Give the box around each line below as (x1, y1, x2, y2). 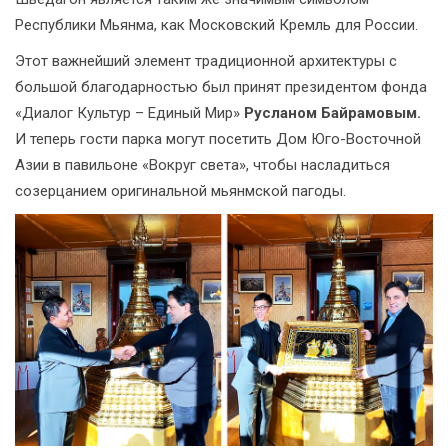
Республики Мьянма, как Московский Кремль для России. (15, 16, 418, 35)
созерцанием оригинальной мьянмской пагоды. (15, 182, 346, 201)
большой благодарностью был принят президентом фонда (15, 78, 427, 97)
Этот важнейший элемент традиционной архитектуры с (15, 52, 397, 71)
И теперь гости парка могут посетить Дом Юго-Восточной (15, 130, 421, 149)
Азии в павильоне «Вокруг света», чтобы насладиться (15, 156, 390, 175)
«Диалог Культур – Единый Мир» (15, 104, 244, 123)
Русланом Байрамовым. (244, 104, 421, 123)
